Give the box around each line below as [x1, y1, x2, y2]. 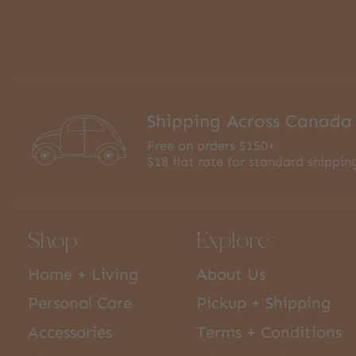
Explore [196, 226, 270, 253]
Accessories [28, 323, 112, 342]
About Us [196, 264, 266, 284]
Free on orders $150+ [147, 137, 277, 154]
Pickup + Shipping [196, 293, 331, 313]
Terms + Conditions [196, 323, 342, 342]
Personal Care [28, 293, 132, 313]
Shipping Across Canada [147, 110, 353, 133]
